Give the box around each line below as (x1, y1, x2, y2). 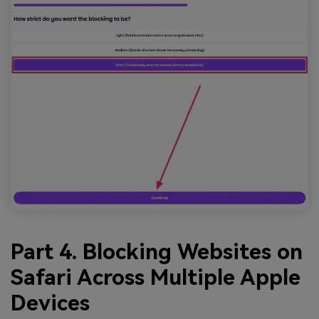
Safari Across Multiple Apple (11, 264, 300, 290)
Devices (11, 290, 90, 315)
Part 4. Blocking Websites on (11, 239, 303, 264)
